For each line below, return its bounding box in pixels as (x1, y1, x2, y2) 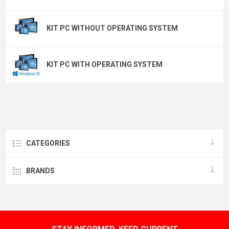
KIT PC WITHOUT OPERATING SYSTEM (47, 24, 178, 32)
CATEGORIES (26, 139, 70, 147)
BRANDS (26, 167, 55, 175)
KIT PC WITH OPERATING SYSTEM (47, 60, 163, 68)
